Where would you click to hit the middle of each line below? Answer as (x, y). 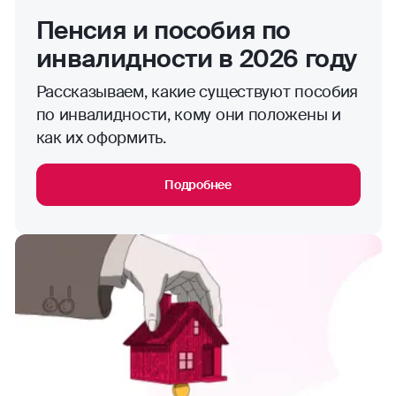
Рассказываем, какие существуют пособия (197, 92)
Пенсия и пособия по (163, 31)
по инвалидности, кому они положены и (188, 115)
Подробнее (198, 185)
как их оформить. (101, 138)
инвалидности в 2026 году (196, 59)
